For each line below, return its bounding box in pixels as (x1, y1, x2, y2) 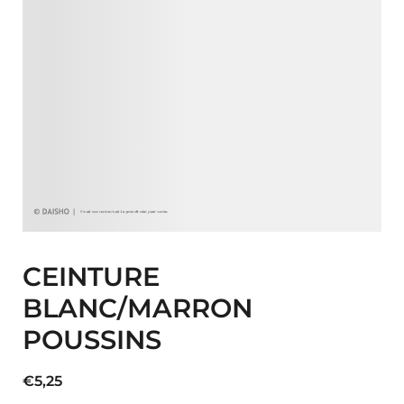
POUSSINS (23, 323, 161, 355)
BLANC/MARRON (23, 291, 252, 324)
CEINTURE (23, 260, 160, 292)
